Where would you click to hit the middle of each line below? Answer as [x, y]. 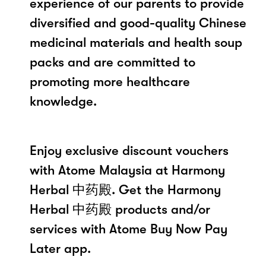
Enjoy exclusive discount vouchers [129, 150]
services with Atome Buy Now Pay [129, 229]
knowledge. [63, 101]
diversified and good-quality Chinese [138, 23]
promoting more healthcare [110, 81]
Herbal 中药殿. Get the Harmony [125, 189]
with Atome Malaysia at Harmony [127, 170]
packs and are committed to [113, 62]
